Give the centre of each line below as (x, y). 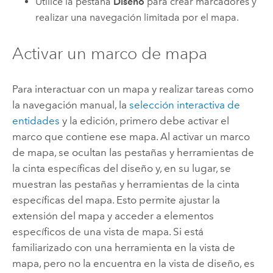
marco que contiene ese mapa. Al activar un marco (131, 137)
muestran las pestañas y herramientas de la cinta (126, 184)
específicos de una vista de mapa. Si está (108, 232)
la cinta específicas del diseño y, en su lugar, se (121, 168)
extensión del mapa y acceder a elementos (113, 216)
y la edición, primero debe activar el (144, 121)
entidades (36, 121)
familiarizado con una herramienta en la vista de (123, 248)
